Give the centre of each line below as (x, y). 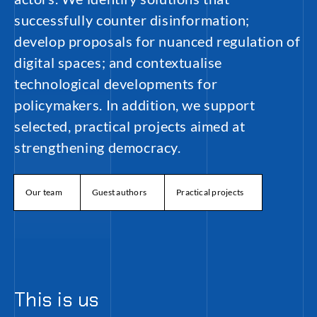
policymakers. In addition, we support (135, 105)
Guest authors (119, 192)
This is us (57, 300)
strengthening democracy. (98, 147)
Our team (44, 192)
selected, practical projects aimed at (130, 126)
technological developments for (116, 83)
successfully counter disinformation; (132, 20)
